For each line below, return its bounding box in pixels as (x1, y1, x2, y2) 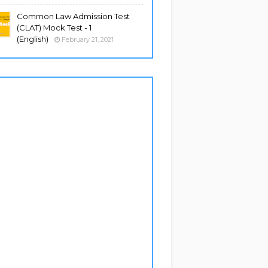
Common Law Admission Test (17, 11, 130, 21)
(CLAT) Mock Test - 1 (17, 23, 92, 32)
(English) (17, 34, 48, 44)
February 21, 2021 (62, 35, 114, 44)
